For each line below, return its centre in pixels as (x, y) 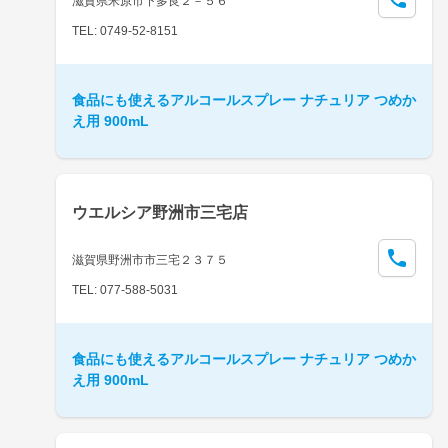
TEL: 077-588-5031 (125, 289)
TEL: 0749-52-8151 (125, 30)
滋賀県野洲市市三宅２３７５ (150, 259)
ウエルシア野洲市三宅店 (160, 212)
